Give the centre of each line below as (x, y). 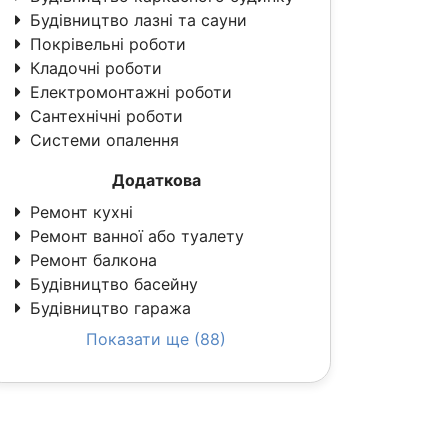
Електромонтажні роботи (131, 92)
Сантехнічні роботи (106, 116)
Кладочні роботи (96, 68)
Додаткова (156, 180)
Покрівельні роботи (108, 44)
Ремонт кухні (81, 212)
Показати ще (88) (156, 339)
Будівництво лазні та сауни (138, 20)
